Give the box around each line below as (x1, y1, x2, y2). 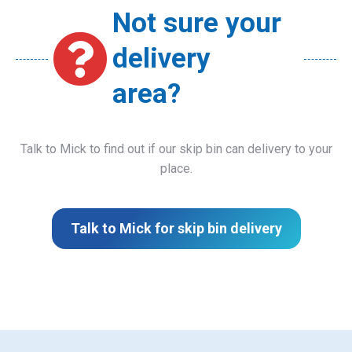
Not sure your (112, 7, 282, 40)
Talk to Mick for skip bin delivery (70, 220, 282, 237)
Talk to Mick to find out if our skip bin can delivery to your (20, 141, 332, 157)
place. (159, 161, 192, 177)
